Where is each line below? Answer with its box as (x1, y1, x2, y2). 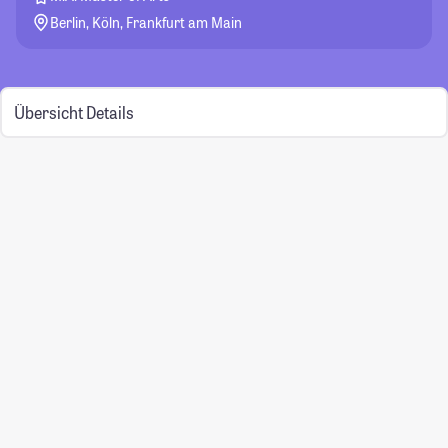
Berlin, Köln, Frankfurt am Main (50, 13, 243, 32)
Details (85, 101, 134, 123)
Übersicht (13, 101, 83, 123)
